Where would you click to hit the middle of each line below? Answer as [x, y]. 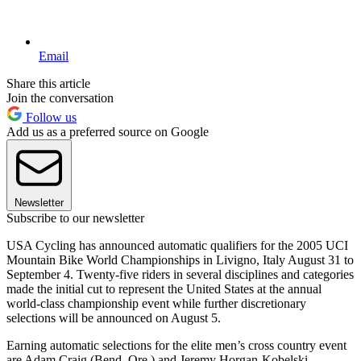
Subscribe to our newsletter [75, 218]
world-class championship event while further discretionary [156, 303]
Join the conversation [60, 98]
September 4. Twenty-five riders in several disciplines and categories [180, 274]
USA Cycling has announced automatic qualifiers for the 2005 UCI [177, 245]
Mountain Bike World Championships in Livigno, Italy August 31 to [180, 259]
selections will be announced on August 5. [114, 317]
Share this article [48, 83]
